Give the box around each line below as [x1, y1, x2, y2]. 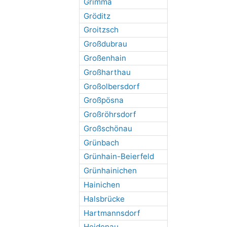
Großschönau [83, 123, 132, 133]
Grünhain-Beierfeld [83, 152, 154, 162]
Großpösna [83, 95, 124, 105]
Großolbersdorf [83, 81, 139, 91]
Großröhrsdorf [83, 109, 136, 120]
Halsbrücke [83, 194, 125, 204]
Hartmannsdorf [83, 208, 140, 218]
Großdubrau [83, 39, 127, 49]
